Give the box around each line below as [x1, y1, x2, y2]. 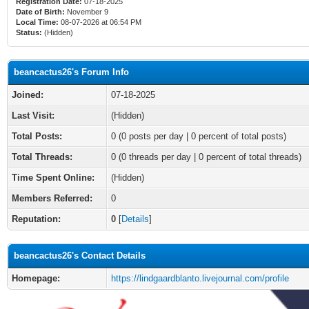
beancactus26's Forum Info [14, 67, 129, 77]
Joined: [12, 90, 43, 100]
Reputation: [12, 214, 61, 224]
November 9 [65, 8, 110, 16]
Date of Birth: [16, 8, 65, 16]
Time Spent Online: [12, 172, 94, 183]
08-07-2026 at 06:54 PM [59, 18, 141, 26]
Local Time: [16, 18, 59, 26]
